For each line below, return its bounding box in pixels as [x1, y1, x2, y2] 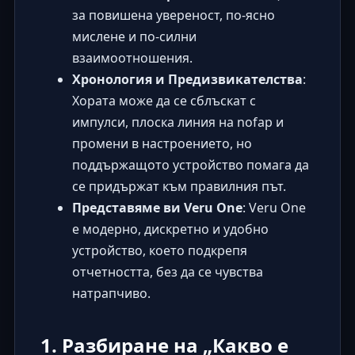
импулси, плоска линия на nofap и [71, 113, 284, 131]
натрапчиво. [71, 284, 151, 302]
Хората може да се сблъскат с [71, 91, 256, 109]
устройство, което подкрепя [71, 241, 247, 259]
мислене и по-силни [71, 27, 197, 45]
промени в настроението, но [71, 134, 252, 152]
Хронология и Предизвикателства [71, 70, 303, 88]
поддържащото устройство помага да [71, 155, 309, 174]
